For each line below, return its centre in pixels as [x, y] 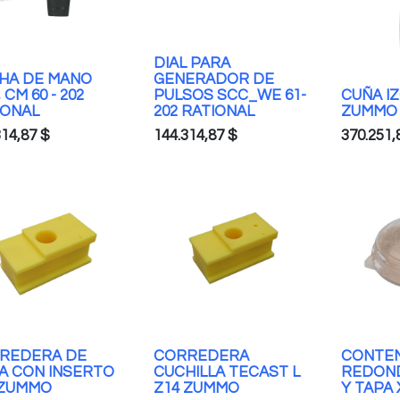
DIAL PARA [192, 63]
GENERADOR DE [214, 79]
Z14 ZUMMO [196, 388]
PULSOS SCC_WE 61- [230, 95]
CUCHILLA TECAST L [227, 372]
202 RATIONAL [204, 111]
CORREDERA [201, 356]
